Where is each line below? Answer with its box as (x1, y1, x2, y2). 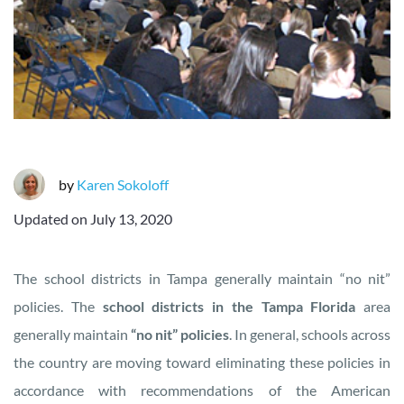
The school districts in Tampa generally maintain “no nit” (14, 269, 390, 287)
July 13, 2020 (90, 209, 172, 227)
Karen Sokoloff (77, 175, 169, 193)
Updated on (14, 209, 90, 227)
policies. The (14, 297, 95, 315)
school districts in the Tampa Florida (94, 297, 356, 315)
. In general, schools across (229, 325, 390, 343)
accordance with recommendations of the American (14, 381, 390, 399)
